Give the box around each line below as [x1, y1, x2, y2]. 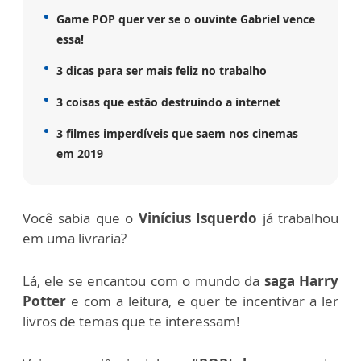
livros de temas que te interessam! [23, 311, 240, 330]
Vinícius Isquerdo [138, 208, 258, 227]
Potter [23, 291, 66, 310]
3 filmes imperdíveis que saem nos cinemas [56, 125, 298, 141]
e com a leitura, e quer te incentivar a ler [66, 291, 338, 310]
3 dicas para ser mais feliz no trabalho [56, 62, 267, 78]
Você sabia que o [23, 208, 139, 227]
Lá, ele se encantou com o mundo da [23, 271, 264, 290]
